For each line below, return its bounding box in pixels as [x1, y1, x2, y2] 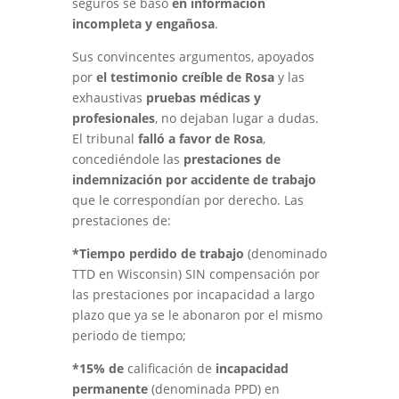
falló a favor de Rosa [137, 130, 263, 147]
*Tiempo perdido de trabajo [71, 245, 244, 262]
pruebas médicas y [142, 89, 261, 106]
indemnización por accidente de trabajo [71, 171, 316, 188]
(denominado [243, 245, 327, 262]
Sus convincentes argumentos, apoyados [71, 48, 314, 65]
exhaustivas [71, 89, 142, 106]
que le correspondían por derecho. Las [71, 191, 304, 208]
